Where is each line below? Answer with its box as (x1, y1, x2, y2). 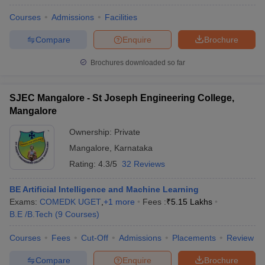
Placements (172, 233, 216, 243)
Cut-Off (81, 233, 108, 243)
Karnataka (114, 143, 153, 153)
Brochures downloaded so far (89, 59, 185, 67)
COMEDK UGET (40, 197, 101, 206)
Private (114, 127, 140, 137)
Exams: (9, 197, 40, 206)
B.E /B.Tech (9, 209, 53, 219)
